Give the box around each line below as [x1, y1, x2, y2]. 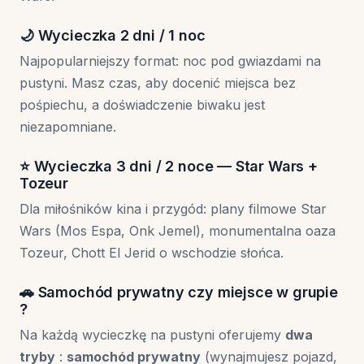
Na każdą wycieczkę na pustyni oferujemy [19, 327, 285, 343]
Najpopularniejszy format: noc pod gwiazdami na [19, 53, 321, 69]
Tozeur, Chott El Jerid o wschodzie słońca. [19, 245, 284, 261]
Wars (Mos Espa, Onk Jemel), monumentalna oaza [19, 223, 336, 239]
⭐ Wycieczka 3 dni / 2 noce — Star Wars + [19, 158, 318, 175]
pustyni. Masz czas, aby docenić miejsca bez [19, 75, 296, 91]
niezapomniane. [19, 119, 116, 135]
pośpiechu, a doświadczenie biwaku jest [19, 97, 265, 113]
